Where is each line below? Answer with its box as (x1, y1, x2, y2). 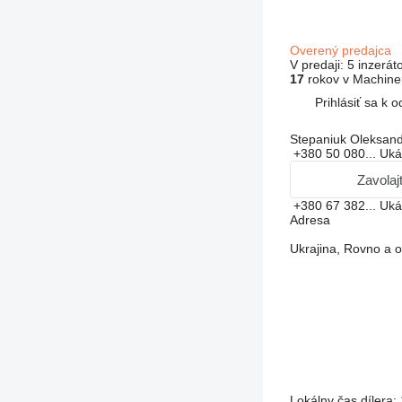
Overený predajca (289, 43, 395, 57)
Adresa (289, 213, 330, 227)
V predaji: (289, 57, 347, 72)
